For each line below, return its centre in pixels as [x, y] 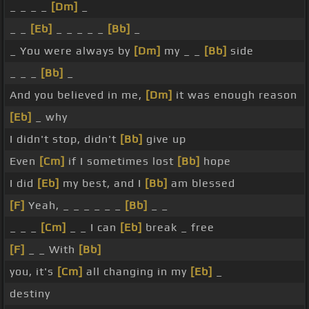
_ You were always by [72, 51]
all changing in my [137, 272]
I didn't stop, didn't [65, 139]
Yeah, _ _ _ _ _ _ [75, 206]
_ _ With [52, 250]
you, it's [33, 272]
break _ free [178, 228]
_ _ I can [93, 228]
